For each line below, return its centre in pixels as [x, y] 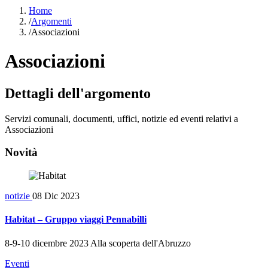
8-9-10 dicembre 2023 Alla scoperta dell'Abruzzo [98, 243]
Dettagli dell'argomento [78, 93]
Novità [21, 153]
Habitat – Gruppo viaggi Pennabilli [76, 220]
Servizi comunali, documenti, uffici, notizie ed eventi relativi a [121, 118]
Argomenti [51, 21]
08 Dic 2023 [56, 196]
